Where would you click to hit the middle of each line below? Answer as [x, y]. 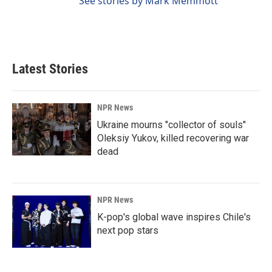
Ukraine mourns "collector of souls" [172, 125]
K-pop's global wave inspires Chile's [174, 217]
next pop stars [128, 231]
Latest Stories [50, 69]
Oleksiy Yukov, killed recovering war [173, 138]
